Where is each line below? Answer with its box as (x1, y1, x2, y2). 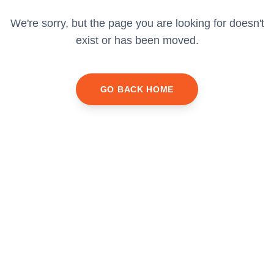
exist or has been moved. (75, 34, 199, 47)
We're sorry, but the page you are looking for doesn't (10, 17, 264, 30)
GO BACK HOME (100, 84, 174, 95)
